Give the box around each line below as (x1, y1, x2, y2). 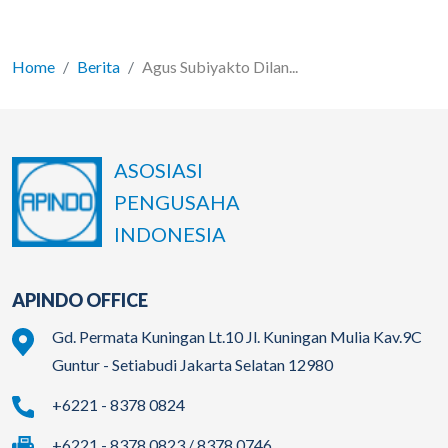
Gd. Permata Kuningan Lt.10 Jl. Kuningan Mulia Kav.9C (52, 327, 422, 347)
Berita (77, 57, 120, 77)
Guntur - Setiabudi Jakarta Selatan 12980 (52, 355, 333, 375)
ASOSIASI (114, 158, 203, 183)
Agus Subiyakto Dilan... (142, 57, 298, 77)
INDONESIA (114, 222, 226, 247)
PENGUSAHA (114, 190, 240, 215)
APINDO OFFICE (12, 289, 148, 312)
